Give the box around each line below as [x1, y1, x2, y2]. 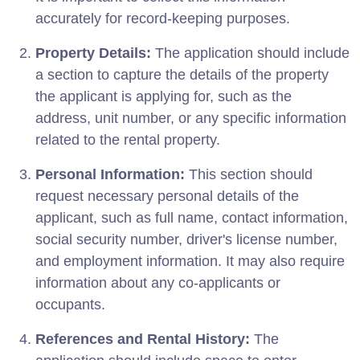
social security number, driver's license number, [35, 231, 337, 247]
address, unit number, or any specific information [35, 109, 346, 126]
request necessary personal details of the [35, 187, 299, 204]
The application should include [151, 44, 350, 61]
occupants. [35, 296, 105, 313]
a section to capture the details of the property [35, 66, 329, 83]
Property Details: [35, 44, 151, 61]
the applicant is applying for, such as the [35, 88, 292, 104]
